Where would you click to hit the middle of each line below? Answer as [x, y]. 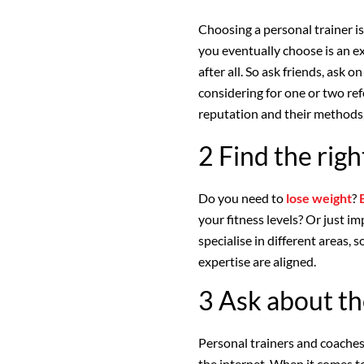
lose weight [319, 197]
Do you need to [242, 197]
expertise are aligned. [257, 261]
